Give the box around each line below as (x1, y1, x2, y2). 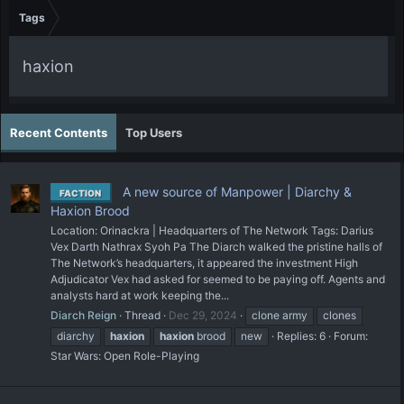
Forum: (334, 328, 368, 343)
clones (323, 308, 356, 322)
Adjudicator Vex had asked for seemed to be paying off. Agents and (50, 271, 385, 286)
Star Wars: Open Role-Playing (50, 348, 199, 363)
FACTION (60, 187, 101, 198)
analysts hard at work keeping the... (50, 288, 229, 302)
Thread (124, 308, 161, 322)
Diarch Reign (50, 308, 116, 322)
